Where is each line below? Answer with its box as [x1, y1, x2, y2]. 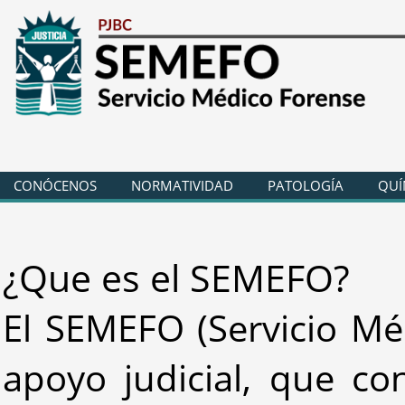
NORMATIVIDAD [131, 176, 233, 194]
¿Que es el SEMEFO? [3, 252, 350, 303]
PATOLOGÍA [268, 176, 344, 194]
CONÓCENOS [14, 176, 97, 194]
